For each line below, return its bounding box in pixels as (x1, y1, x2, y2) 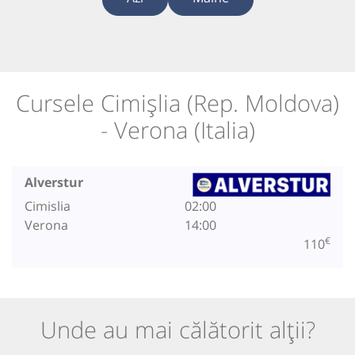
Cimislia (25, 197, 71, 215)
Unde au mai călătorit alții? (40, 313, 315, 345)
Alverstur (25, 173, 83, 191)
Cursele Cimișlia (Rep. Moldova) (16, 87, 339, 119)
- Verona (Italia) (100, 114, 255, 146)
